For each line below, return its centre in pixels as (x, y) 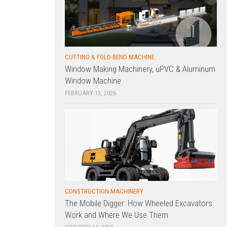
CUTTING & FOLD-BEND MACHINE (110, 57)
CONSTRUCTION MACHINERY (104, 191)
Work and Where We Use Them (117, 215)
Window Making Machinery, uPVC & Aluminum (140, 69)
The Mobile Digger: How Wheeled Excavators (139, 203)
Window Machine (93, 81)
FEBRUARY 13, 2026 (90, 93)
